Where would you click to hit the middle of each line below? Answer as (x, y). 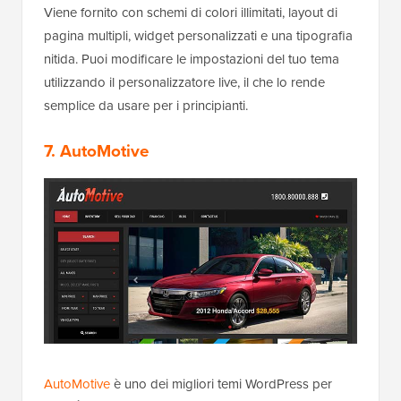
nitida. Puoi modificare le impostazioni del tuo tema (192, 59)
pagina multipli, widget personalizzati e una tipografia (198, 35)
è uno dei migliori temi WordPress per (221, 384)
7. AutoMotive (97, 150)
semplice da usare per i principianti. (146, 105)
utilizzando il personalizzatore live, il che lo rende (184, 82)
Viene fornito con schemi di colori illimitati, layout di (191, 12)
